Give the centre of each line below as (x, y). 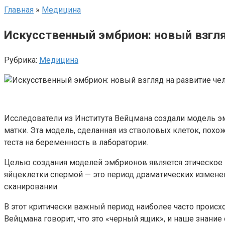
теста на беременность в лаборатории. (76, 142)
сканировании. (31, 186)
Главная (19, 10)
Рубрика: (21, 60)
